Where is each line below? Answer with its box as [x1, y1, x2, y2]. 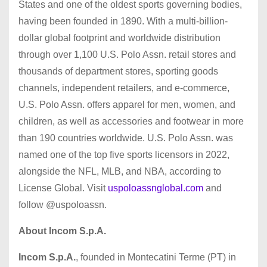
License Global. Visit [18, 182, 108, 193]
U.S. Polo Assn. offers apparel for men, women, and [18, 99, 235, 110]
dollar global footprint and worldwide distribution [18, 32, 221, 43]
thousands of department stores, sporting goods [18, 66, 218, 76]
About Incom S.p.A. [18, 225, 106, 236]
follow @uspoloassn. [18, 199, 107, 210]
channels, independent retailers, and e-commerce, [18, 82, 229, 93]
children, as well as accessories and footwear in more [18, 116, 244, 126]
